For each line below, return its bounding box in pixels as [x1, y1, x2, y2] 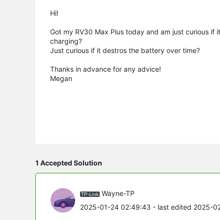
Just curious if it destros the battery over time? [50, 46, 200, 55]
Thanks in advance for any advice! [50, 64, 161, 73]
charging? [50, 36, 82, 45]
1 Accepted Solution [35, 158, 102, 167]
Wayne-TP [102, 189, 135, 198]
